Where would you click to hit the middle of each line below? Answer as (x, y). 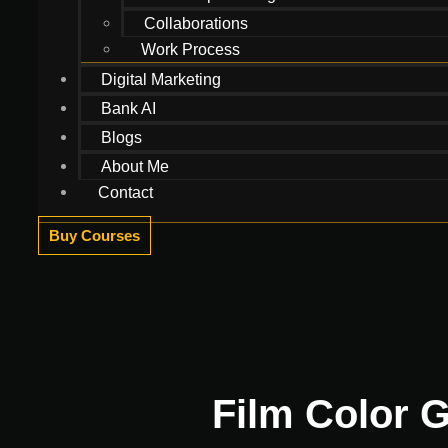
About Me (135, 166)
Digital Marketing (161, 79)
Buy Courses (94, 235)
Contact (125, 192)
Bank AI (128, 108)
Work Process (190, 49)
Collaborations (196, 23)
